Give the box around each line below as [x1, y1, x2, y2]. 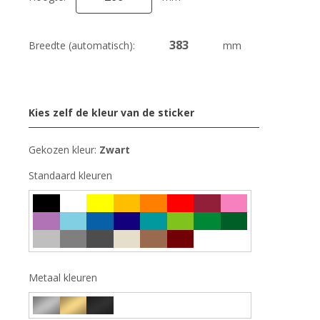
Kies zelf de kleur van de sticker [29, 105, 195, 119]
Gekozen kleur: [29, 142, 100, 156]
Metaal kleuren [29, 270, 98, 284]
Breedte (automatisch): [29, 38, 139, 52]
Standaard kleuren [29, 168, 113, 182]
